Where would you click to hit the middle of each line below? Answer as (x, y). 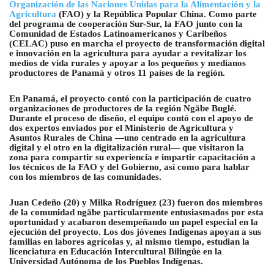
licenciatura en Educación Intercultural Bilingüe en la (116, 252)
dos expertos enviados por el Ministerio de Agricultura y (121, 128)
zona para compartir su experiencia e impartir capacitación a (132, 157)
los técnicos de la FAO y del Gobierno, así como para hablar (129, 167)
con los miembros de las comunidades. (85, 177)
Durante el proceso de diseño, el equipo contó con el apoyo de (131, 118)
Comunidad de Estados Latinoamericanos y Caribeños (118, 34)
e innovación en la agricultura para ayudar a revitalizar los (128, 54)
